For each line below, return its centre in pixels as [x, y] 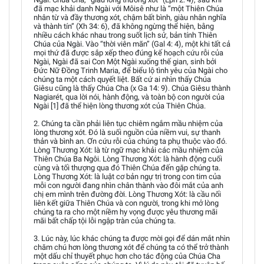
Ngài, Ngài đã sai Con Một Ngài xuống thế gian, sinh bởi [125, 62]
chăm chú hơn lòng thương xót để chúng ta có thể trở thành [131, 247]
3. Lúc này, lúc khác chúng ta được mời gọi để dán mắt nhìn [132, 238]
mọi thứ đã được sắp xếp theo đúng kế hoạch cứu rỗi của [128, 53]
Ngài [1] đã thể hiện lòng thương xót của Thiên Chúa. [120, 106]
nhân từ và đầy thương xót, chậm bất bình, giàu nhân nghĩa [130, 17]
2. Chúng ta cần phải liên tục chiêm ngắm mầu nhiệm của [128, 123]
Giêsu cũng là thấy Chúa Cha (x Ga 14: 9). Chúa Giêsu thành [132, 88]
